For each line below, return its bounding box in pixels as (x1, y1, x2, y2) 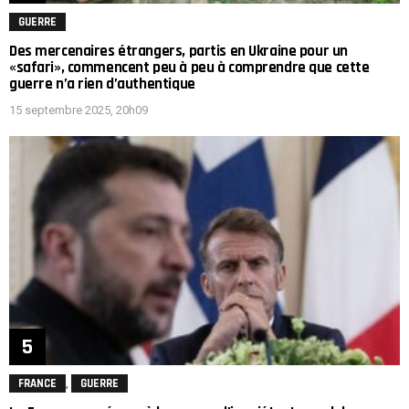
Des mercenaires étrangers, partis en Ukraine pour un (9, 40, 348, 61)
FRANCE (18, 376, 57, 392)
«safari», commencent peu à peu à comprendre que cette (9, 57, 370, 78)
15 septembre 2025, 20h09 (9, 103, 148, 118)
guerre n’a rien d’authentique (9, 73, 195, 94)
